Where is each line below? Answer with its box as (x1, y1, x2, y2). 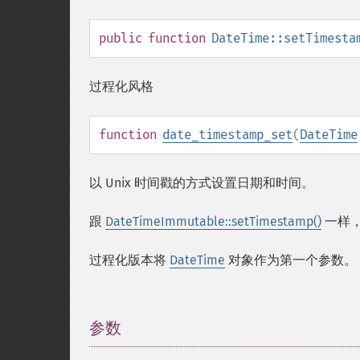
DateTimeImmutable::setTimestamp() (105, 214, 321, 229)
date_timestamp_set (162, 127, 292, 142)
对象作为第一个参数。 (225, 252, 357, 268)
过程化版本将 (89, 252, 170, 268)
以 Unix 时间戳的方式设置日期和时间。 (89, 175, 314, 190)
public (99, 31, 142, 46)
